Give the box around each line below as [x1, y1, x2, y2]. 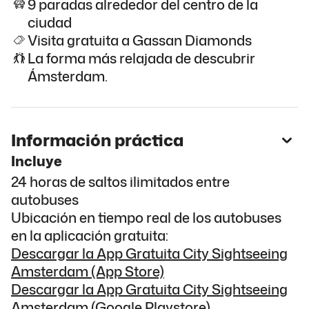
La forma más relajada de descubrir [28, 48, 255, 68]
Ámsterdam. [28, 66, 108, 86]
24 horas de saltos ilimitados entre [11, 171, 230, 191]
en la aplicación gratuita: [11, 225, 168, 245]
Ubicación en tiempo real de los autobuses [11, 207, 281, 227]
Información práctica [11, 128, 183, 152]
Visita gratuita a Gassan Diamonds [28, 30, 252, 50]
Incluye [11, 150, 62, 170]
